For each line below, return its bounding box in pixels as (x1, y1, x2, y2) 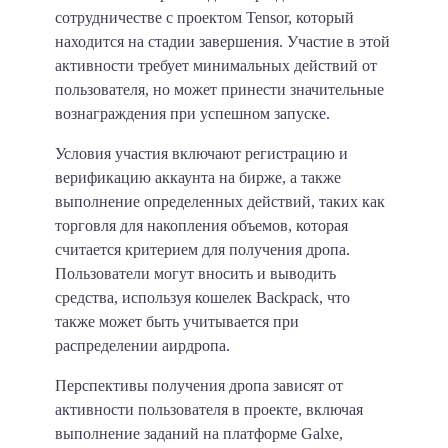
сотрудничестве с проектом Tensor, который (55, 8, 354, 26)
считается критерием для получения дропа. (55, 240, 350, 258)
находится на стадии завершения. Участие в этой (55, 32, 390, 50)
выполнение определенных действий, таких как (55, 192, 385, 210)
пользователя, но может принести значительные (55, 80, 384, 98)
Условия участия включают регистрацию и (55, 144, 348, 162)
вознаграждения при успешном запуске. (55, 104, 330, 122)
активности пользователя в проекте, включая (55, 400, 363, 418)
